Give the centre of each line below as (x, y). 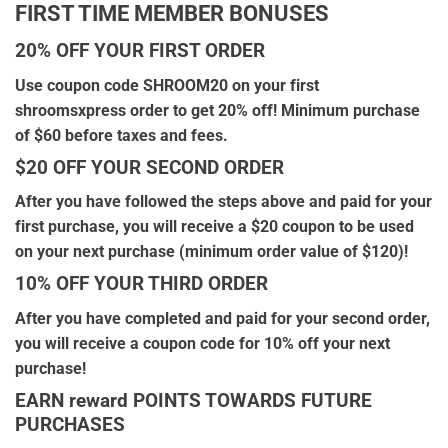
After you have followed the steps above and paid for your (223, 202)
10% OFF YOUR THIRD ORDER (141, 284)
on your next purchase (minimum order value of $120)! (211, 252)
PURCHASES (70, 424)
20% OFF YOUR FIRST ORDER (140, 50)
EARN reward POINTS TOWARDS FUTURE (193, 400)
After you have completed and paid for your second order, (222, 318)
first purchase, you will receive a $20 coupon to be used (214, 227)
